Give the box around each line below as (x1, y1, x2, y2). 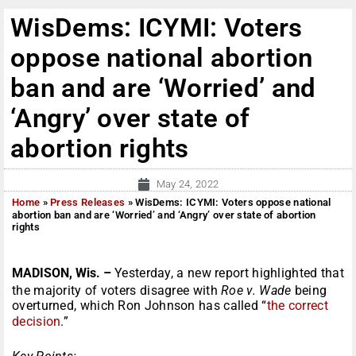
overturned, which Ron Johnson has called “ (12, 298, 267, 314)
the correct (266, 298, 328, 314)
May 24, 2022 (156, 178, 219, 191)
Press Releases (50, 196, 126, 209)
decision (12, 314, 61, 330)
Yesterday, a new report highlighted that (114, 265, 345, 281)
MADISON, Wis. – (12, 265, 114, 281)
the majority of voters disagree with (12, 283, 222, 299)
